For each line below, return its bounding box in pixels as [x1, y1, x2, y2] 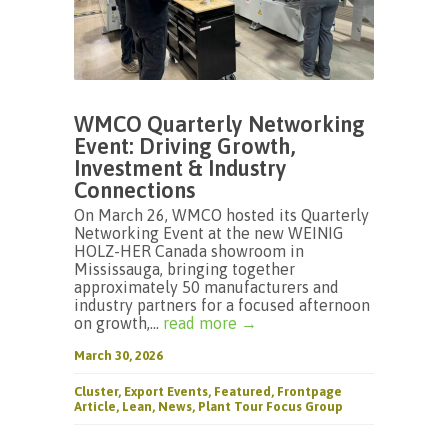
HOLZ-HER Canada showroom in [74, 242, 304, 260]
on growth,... [74, 314, 163, 332]
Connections [74, 177, 195, 203]
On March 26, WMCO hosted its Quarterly [74, 206, 369, 224]
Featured [214, 384, 271, 399]
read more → [163, 314, 257, 332]
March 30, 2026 [74, 348, 163, 363]
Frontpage [277, 384, 342, 399]
